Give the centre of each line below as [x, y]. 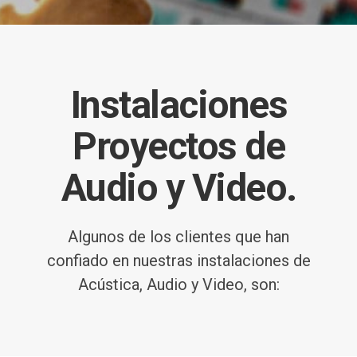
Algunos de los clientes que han [178, 237]
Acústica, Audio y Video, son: [178, 284]
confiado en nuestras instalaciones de [178, 261]
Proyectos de [178, 146]
